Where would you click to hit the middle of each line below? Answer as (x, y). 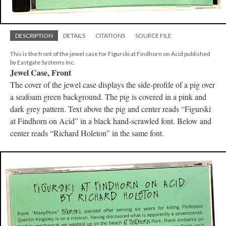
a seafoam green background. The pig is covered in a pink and (108, 96)
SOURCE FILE (153, 35)
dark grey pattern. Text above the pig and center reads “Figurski (110, 108)
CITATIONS (110, 35)
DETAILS (74, 35)
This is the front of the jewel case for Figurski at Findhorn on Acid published (110, 53)
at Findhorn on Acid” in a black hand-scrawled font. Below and (111, 121)
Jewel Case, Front (41, 72)
